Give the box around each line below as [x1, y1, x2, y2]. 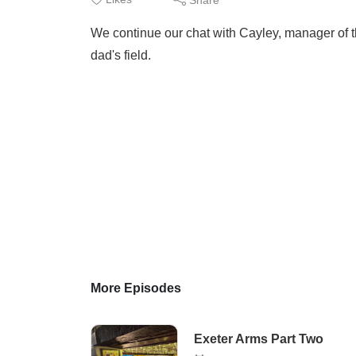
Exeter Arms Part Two [194, 332, 323, 346]
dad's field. [91, 48, 151, 62]
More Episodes [91, 281, 181, 295]
